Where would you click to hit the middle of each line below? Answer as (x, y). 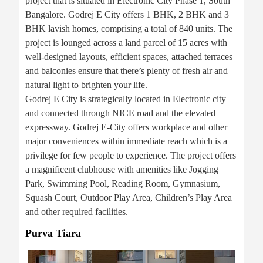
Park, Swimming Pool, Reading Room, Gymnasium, (123, 184)
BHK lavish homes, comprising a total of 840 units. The (129, 29)
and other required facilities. (77, 212)
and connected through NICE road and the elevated (120, 113)
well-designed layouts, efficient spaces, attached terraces (129, 57)
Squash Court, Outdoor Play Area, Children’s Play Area (129, 198)
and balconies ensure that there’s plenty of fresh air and (127, 71)
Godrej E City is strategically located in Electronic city (126, 99)
